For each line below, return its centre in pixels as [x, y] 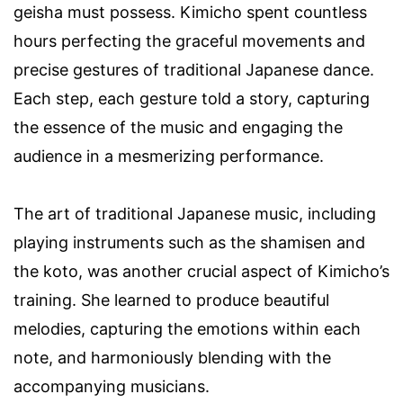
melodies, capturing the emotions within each [187, 329]
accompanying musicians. [112, 387]
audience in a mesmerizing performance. [169, 157]
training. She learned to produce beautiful [171, 300]
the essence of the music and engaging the [178, 128]
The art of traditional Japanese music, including [195, 214]
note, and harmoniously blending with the [172, 358]
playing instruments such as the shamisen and [189, 243]
